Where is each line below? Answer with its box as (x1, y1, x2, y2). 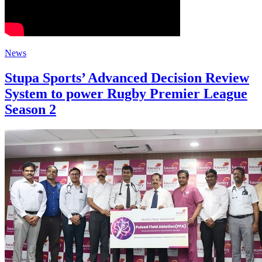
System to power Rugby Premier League (5, 86, 247, 102)
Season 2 (5, 102, 56, 118)
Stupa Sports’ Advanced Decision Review (5, 70, 249, 86)
